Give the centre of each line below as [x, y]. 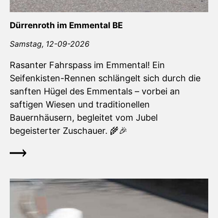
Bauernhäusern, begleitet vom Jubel [84, 118]
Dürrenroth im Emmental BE [66, 25]
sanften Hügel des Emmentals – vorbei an [95, 91]
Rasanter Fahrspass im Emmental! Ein [87, 65]
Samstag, [28, 44]
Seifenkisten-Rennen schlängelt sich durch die [105, 78]
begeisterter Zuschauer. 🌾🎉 [69, 131]
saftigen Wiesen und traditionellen [80, 104]
